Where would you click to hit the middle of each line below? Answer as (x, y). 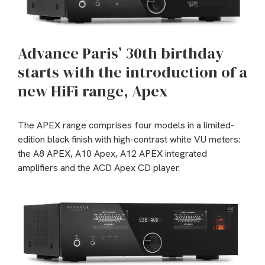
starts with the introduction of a (132, 72)
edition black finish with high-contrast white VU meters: (129, 140)
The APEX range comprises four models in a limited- (126, 125)
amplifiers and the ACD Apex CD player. (99, 168)
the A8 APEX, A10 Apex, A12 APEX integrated (112, 154)
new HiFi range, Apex (93, 91)
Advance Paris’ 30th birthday (121, 54)
